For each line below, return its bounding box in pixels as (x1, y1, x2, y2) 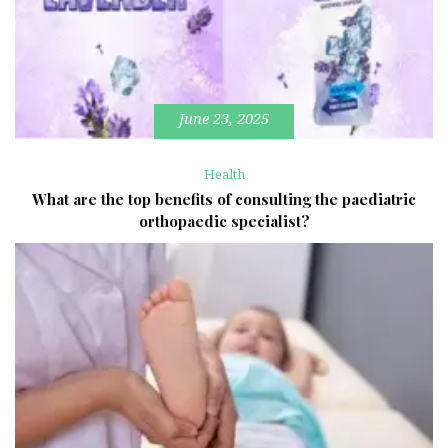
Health (203, 167, 245, 183)
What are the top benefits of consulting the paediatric (32, 189, 416, 210)
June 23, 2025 (179, 109, 269, 128)
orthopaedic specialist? (138, 211, 310, 232)
